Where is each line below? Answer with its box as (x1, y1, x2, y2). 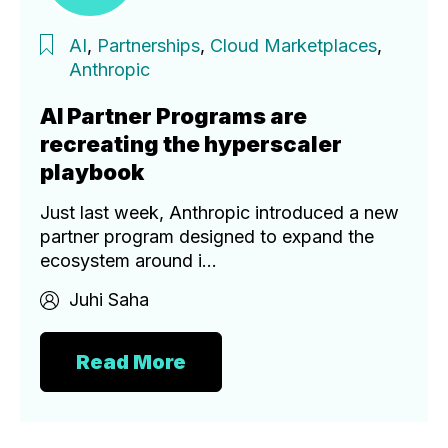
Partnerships (97, 35, 200, 57)
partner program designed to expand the (40, 226, 374, 248)
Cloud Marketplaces (210, 35, 377, 57)
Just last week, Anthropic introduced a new (40, 202, 399, 224)
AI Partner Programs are (40, 103, 307, 130)
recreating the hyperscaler (40, 131, 342, 158)
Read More (76, 350, 186, 375)
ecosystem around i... (40, 250, 217, 272)
